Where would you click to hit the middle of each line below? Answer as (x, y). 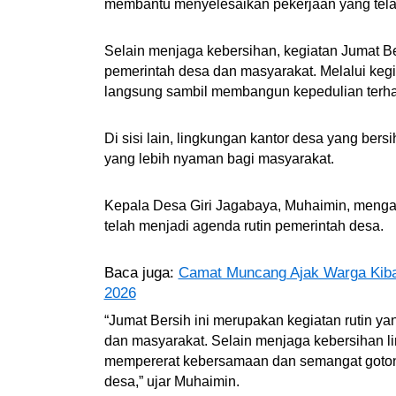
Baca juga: (141, 272)
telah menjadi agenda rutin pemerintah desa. (244, 225)
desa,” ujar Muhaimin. (171, 381)
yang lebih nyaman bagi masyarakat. (219, 158)
